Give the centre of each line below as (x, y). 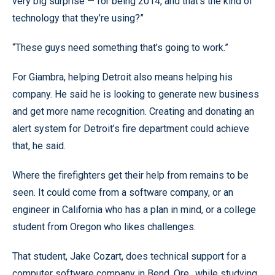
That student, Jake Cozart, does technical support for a (129, 256)
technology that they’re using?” (78, 18)
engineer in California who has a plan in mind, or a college (134, 210)
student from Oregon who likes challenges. (104, 227)
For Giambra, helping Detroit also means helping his (122, 77)
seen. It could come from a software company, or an (123, 192)
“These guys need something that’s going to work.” (120, 48)
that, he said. (39, 146)
